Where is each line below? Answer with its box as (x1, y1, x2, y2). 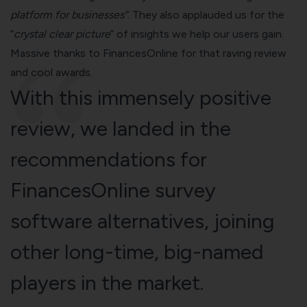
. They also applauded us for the (127, 8, 284, 21)
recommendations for (10, 146, 207, 172)
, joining (204, 208, 275, 234)
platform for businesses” (10, 8, 127, 21)
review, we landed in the (10, 115, 231, 141)
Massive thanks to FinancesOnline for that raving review (10, 46, 286, 60)
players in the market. (10, 269, 204, 295)
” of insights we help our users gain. (110, 27, 284, 40)
